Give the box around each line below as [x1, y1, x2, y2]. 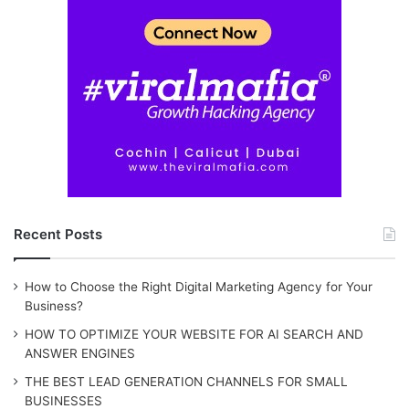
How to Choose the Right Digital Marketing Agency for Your [25, 279, 372, 295]
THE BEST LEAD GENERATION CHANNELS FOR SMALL [25, 374, 348, 390]
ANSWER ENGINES [25, 346, 135, 362]
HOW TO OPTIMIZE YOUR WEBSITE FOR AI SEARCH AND [25, 327, 363, 342]
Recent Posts [14, 225, 102, 244]
